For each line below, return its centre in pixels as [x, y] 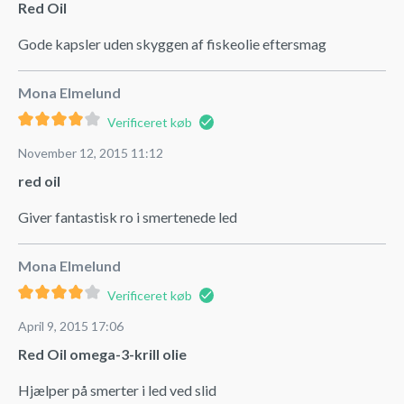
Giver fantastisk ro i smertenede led [128, 216]
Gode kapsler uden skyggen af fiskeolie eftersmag [172, 43]
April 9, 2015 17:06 [71, 326]
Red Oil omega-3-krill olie [102, 353]
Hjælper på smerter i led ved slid [117, 390]
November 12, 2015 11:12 [91, 152]
